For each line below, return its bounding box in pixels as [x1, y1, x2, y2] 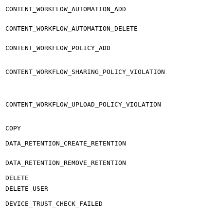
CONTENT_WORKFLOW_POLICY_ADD [5, 44, 110, 52]
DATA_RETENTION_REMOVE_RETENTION [5, 159, 126, 166]
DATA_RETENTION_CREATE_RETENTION [5, 139, 126, 147]
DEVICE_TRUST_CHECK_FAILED [5, 200, 103, 207]
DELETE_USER [5, 184, 48, 192]
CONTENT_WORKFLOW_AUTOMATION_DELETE [5, 24, 138, 32]
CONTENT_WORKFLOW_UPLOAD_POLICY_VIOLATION [5, 100, 161, 108]
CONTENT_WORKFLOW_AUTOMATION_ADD [5, 5, 126, 13]
